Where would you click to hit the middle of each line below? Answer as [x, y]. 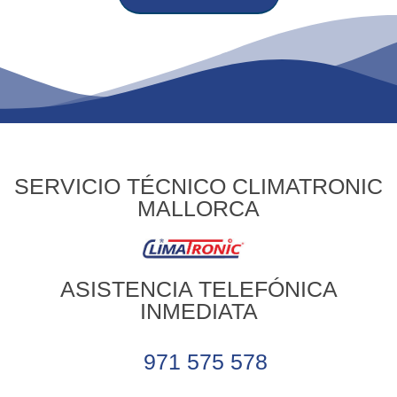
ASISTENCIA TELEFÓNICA [198, 289]
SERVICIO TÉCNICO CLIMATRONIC [198, 186]
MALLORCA [198, 208]
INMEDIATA [198, 311]
